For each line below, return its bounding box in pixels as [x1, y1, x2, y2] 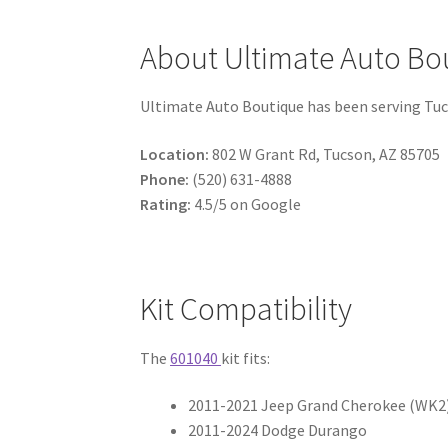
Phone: [140, 169, 190, 190]
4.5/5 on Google [191, 194, 302, 215]
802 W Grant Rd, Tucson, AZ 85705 [209, 144, 441, 165]
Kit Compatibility [140, 289, 353, 330]
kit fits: [221, 347, 271, 368]
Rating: [140, 194, 192, 215]
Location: [140, 144, 210, 165]
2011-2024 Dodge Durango [188, 420, 368, 441]
